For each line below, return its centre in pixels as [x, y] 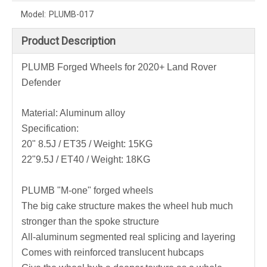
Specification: [50, 129]
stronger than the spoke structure [90, 222]
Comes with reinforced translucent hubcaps [113, 253]
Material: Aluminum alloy [73, 113]
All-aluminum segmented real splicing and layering [128, 237]
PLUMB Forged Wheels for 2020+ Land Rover [119, 67]
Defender [41, 83]
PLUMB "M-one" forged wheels [87, 191]
